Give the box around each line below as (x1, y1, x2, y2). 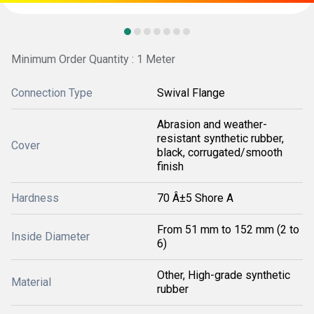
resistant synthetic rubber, (157, 132, 284, 145)
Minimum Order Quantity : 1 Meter (11, 53, 175, 66)
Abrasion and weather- (157, 118, 267, 131)
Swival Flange (157, 86, 225, 100)
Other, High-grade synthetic (157, 268, 290, 282)
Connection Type (11, 86, 93, 100)
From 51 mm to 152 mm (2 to (157, 223, 299, 236)
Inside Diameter (11, 230, 90, 243)
